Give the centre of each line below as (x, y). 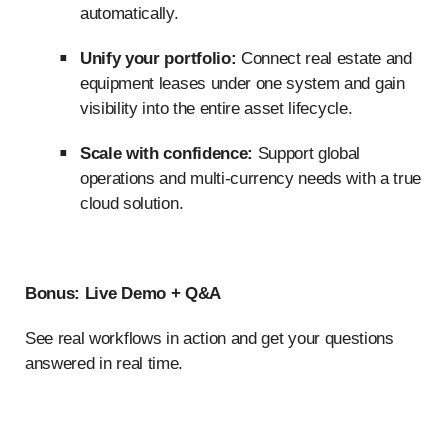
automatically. (129, 13)
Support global (306, 153)
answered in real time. (104, 363)
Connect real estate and (324, 58)
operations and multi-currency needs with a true (250, 178)
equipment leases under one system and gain (242, 83)
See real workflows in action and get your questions (209, 338)
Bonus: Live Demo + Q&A (123, 293)
